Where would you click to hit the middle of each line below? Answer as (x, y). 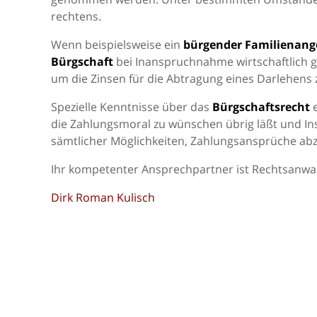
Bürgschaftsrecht (261, 107)
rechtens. (76, 16)
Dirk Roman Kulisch (103, 197)
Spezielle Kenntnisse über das (132, 107)
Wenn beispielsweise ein (117, 45)
